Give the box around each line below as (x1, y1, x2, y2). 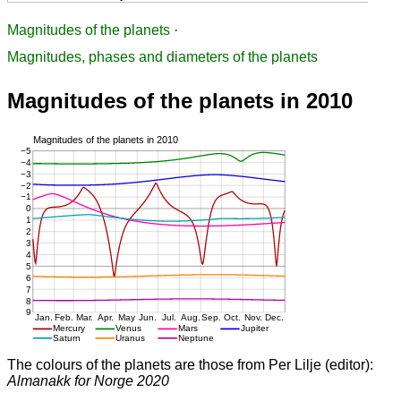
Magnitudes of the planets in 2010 (7, 89, 353, 114)
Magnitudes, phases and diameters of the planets (7, 49, 318, 65)
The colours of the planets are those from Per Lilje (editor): (7, 356, 373, 372)
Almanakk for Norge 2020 (7, 372, 169, 388)
